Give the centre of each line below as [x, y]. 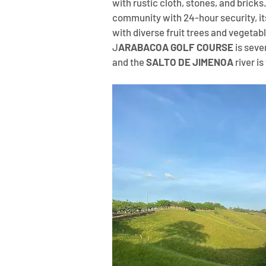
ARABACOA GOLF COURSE [176, 47]
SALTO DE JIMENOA [190, 62]
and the [129, 62]
